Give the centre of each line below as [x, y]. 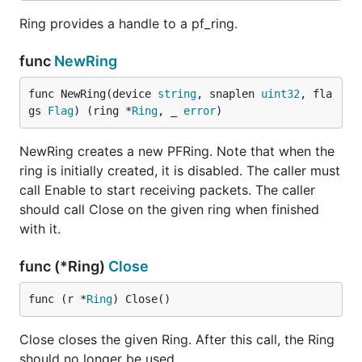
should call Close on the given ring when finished [169, 209]
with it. [40, 229]
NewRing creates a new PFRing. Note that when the [177, 151]
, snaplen [229, 94]
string [177, 94]
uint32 [280, 94]
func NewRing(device [93, 94]
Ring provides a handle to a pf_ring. [128, 23]
